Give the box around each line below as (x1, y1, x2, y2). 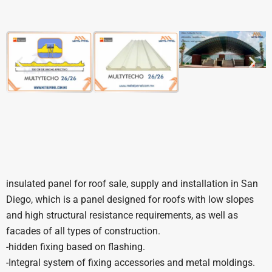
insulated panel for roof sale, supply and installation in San (6, 177, 258, 189)
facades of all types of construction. (6, 225, 160, 237)
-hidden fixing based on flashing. (6, 240, 145, 253)
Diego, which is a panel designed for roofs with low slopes (6, 193, 254, 205)
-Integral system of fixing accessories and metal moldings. (6, 256, 255, 268)
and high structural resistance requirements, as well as (6, 209, 238, 221)
